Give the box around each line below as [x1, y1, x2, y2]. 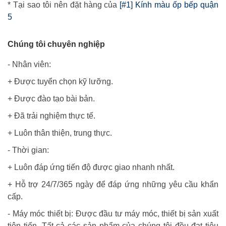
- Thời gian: [8, 146, 49, 155]
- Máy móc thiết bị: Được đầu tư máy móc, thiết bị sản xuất [8, 209, 218, 218]
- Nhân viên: [8, 60, 51, 69]
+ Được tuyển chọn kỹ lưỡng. [8, 77, 113, 86]
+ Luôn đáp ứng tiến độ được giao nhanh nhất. [8, 163, 175, 172]
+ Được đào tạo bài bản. [8, 94, 95, 103]
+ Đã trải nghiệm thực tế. [8, 111, 95, 121]
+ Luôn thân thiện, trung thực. [8, 129, 112, 138]
